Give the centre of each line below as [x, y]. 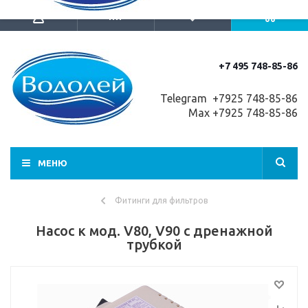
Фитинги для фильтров [161, 200]
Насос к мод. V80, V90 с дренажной [154, 231]
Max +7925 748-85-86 [242, 113]
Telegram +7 [191, 98]
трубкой [154, 244]
